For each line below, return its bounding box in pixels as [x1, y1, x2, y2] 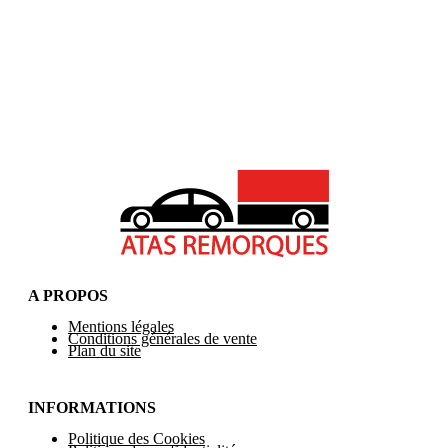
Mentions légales [68, 317, 174, 335]
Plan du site [68, 341, 141, 359]
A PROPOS [28, 286, 108, 304]
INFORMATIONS [28, 398, 156, 416]
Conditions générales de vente [68, 329, 257, 347]
